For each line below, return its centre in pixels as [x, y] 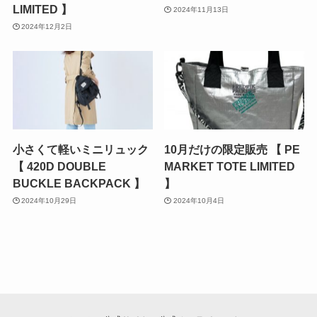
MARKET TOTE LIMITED [230, 167]
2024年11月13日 [201, 9]
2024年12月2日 [47, 26]
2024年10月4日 [198, 200]
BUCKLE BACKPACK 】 [79, 184]
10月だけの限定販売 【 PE [232, 150]
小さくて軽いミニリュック [80, 150]
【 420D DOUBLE [59, 167]
